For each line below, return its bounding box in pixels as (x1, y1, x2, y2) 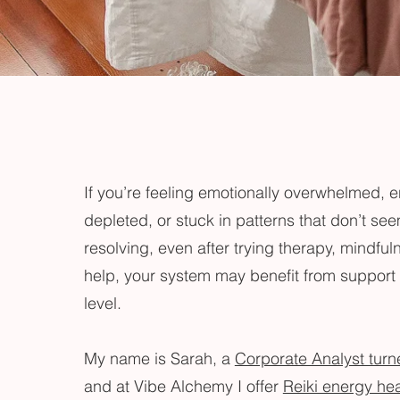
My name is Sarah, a (83, 348, 235, 369)
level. (83, 293, 121, 313)
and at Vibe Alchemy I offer (83, 376, 283, 396)
